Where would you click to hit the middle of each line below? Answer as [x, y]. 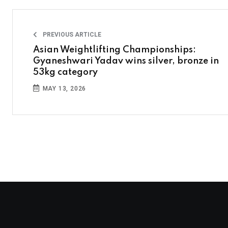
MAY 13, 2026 [63, 89]
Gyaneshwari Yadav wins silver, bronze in [126, 61]
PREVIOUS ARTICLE [71, 35]
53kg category [65, 72]
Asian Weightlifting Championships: [115, 50]
